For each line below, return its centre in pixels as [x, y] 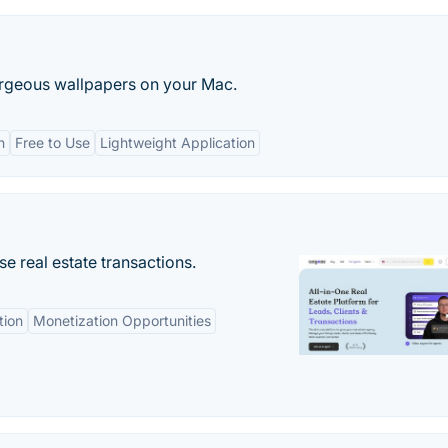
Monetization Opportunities [122, 320]
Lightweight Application [177, 142]
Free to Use [52, 142]
